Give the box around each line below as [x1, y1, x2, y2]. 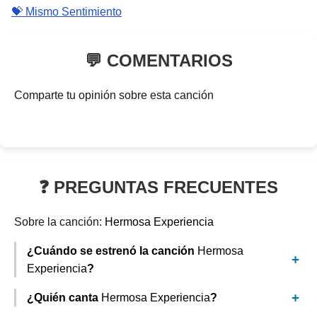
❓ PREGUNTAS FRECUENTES [39, 178, 278, 197]
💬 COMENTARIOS [84, 51, 233, 70]
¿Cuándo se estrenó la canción [27, 245, 197, 257]
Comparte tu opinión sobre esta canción [14, 89, 214, 101]
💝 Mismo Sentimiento [11, 6, 122, 18]
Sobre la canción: [14, 216, 105, 228]
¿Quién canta [27, 292, 101, 304]
